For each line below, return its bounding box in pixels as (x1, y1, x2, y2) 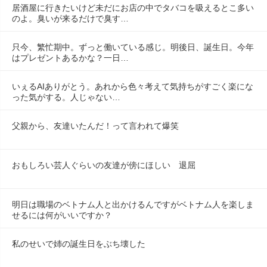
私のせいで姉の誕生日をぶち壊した (12, 238, 145, 249)
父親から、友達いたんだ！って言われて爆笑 (12, 120, 179, 131)
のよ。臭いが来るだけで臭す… (12, 13, 129, 23)
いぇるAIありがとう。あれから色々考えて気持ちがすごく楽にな (12, 81, 253, 91)
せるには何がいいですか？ (12, 210, 112, 220)
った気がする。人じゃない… (12, 92, 120, 102)
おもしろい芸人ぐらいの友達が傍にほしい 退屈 (12, 160, 195, 170)
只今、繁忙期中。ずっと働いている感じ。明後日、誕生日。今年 (12, 42, 254, 52)
